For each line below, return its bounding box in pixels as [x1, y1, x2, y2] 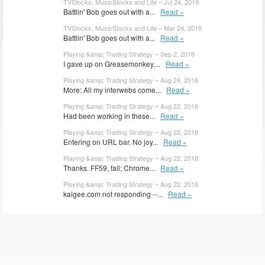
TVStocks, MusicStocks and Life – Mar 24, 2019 [63, 23, 202, 33]
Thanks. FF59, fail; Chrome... [63, 163, 160, 173]
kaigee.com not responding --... [63, 189, 168, 199]
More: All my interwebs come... [63, 85, 166, 95]
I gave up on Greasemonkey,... [63, 59, 166, 69]
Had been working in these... [63, 111, 160, 121]
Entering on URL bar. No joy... [63, 137, 163, 147]
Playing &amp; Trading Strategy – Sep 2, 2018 [63, 49, 195, 59]
